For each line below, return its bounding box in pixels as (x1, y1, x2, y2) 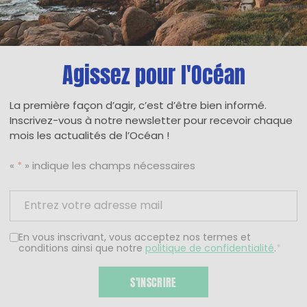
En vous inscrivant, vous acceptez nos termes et (19, 230, 251, 246)
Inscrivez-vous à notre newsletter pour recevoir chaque (10, 112, 293, 130)
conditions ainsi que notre (19, 241, 145, 257)
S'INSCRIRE (130, 272, 177, 291)
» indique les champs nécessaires (22, 158, 195, 176)
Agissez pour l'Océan (62, 53, 245, 91)
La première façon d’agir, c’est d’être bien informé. (10, 97, 267, 115)
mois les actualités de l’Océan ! (10, 127, 169, 145)
